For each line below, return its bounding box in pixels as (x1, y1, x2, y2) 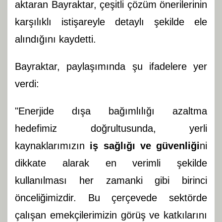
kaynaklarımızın (15, 140, 90, 152)
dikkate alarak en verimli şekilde (15, 158, 207, 169)
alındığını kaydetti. (15, 34, 96, 45)
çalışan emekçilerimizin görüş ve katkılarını (15, 210, 207, 221)
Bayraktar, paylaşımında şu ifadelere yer (15, 61, 207, 72)
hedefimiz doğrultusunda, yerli (15, 123, 207, 134)
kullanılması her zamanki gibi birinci (15, 175, 207, 186)
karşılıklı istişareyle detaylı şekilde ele (15, 16, 207, 28)
